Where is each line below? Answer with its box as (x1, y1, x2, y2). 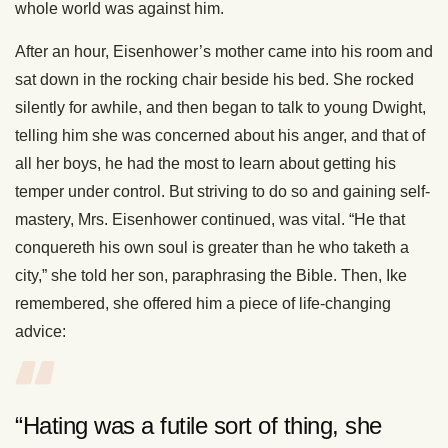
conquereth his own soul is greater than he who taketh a (15, 239, 409, 257)
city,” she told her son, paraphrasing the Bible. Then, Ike (15, 267, 407, 285)
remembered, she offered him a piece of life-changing (15, 295, 391, 313)
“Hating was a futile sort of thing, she (15, 412, 382, 440)
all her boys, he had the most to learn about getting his (15, 155, 396, 173)
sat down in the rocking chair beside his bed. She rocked (15, 71, 414, 89)
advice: (15, 323, 66, 341)
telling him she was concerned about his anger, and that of (15, 127, 425, 145)
